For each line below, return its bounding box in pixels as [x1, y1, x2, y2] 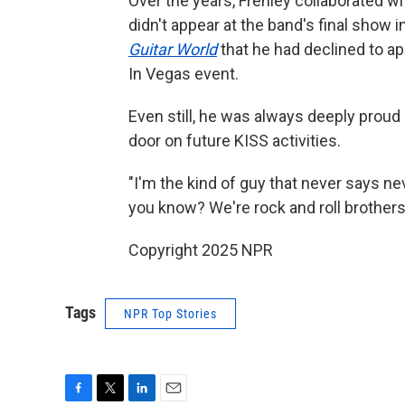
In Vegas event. [128, 64, 239, 83]
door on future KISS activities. [128, 131, 341, 150]
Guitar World [128, 40, 217, 59]
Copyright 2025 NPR [128, 240, 273, 259]
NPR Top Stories [124, 306, 217, 321]
